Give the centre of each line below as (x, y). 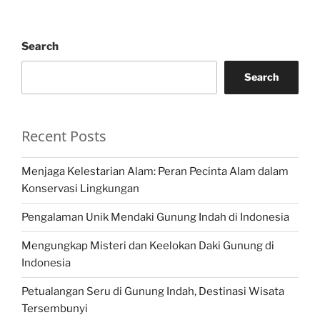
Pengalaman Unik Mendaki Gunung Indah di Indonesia (155, 217)
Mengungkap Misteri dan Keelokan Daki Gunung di (148, 246)
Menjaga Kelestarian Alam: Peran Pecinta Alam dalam (155, 172)
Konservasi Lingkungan (80, 189)
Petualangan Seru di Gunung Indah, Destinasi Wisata (153, 292)
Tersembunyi (55, 309)
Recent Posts (64, 136)
